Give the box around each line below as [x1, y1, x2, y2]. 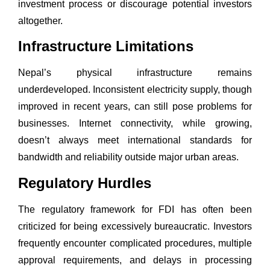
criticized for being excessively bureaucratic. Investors [18, 221, 252, 231]
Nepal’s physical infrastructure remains [18, 67, 252, 78]
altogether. [18, 15, 63, 26]
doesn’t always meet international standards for [18, 135, 252, 146]
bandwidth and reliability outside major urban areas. [18, 152, 239, 163]
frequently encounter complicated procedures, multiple [18, 237, 252, 248]
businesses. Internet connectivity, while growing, [18, 118, 252, 129]
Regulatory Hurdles [18, 174, 151, 191]
